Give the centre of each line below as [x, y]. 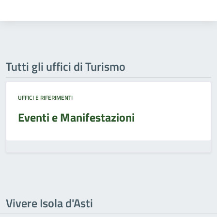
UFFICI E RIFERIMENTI [45, 98]
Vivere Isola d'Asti [49, 203]
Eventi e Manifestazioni [76, 117]
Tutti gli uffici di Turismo [66, 66]
